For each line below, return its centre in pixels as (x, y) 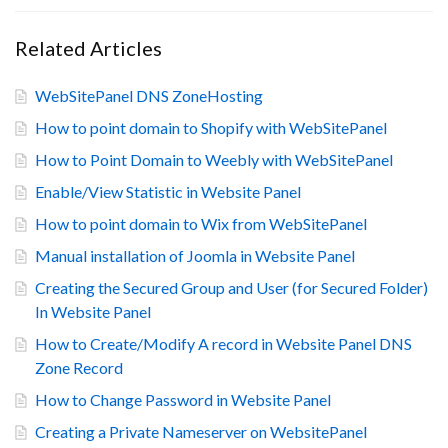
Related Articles (88, 47)
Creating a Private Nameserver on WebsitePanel (201, 431)
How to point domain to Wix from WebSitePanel (201, 223)
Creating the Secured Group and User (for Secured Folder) (231, 287)
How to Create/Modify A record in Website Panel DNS (223, 343)
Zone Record (79, 367)
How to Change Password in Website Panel (183, 399)
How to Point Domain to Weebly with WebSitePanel (214, 159)
